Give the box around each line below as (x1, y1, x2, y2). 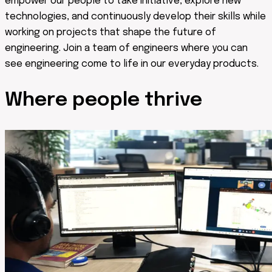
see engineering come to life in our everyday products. (5, 58, 259, 69)
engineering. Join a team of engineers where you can (5, 42, 248, 53)
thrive (144, 90, 202, 111)
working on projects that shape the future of (5, 27, 216, 38)
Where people (5, 90, 144, 111)
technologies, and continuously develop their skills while (5, 11, 266, 22)
